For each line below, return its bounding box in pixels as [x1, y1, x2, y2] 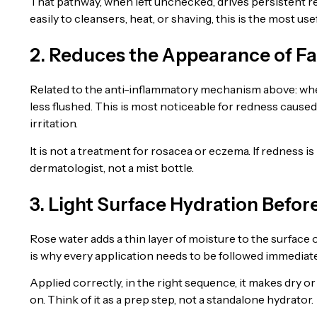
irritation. [30, 116, 78, 131]
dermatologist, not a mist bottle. [30, 160, 194, 175]
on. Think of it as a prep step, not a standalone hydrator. [30, 292, 313, 307]
